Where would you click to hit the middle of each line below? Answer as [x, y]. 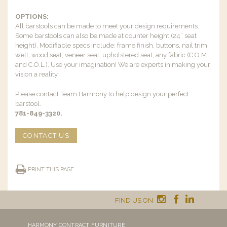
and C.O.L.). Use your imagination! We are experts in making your [113, 65]
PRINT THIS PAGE [51, 169]
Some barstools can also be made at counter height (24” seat [106, 36]
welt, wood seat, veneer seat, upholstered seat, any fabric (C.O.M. [112, 55]
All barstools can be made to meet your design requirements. [107, 26]
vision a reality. [37, 74]
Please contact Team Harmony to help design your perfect [102, 94]
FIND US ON [135, 200]
